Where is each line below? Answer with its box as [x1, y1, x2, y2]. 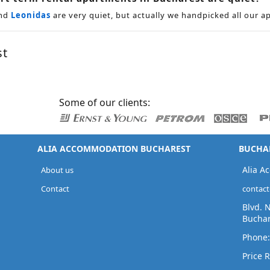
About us [41, 164, 74, 175]
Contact [41, 183, 69, 194]
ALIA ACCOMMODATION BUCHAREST [37, 142, 190, 154]
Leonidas [11, 9, 51, 20]
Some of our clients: [59, 95, 150, 109]
